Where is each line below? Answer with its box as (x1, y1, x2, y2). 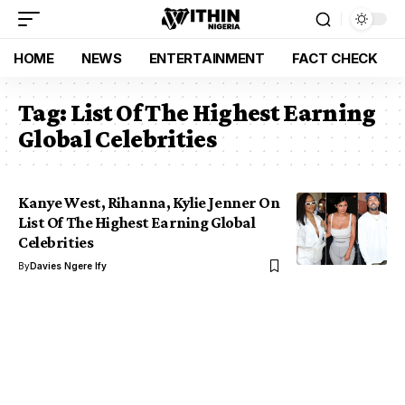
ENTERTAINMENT (148, 49, 265, 67)
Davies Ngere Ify (30, 260, 107, 271)
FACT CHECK (291, 49, 378, 67)
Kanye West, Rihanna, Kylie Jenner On (18, 193, 280, 212)
